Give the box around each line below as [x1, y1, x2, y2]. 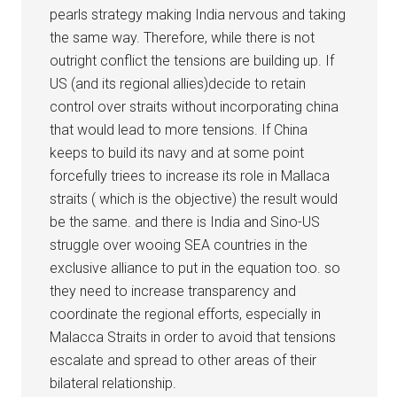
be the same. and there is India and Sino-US [50, 213, 321, 230]
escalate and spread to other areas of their [50, 351, 317, 369]
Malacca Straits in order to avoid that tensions [50, 328, 337, 346]
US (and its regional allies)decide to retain [50, 74, 307, 92]
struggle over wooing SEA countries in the [50, 236, 308, 253]
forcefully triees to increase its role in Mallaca [50, 167, 331, 184]
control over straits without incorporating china [50, 97, 339, 115]
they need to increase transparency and [50, 282, 297, 300]
